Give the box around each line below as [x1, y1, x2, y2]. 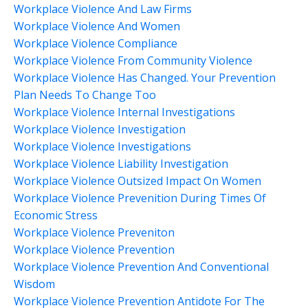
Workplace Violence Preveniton [14, 224, 175, 240]
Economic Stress [14, 207, 98, 223]
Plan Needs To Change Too [14, 87, 156, 102]
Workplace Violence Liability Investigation [14, 155, 228, 171]
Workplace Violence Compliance [14, 35, 177, 51]
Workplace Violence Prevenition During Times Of [14, 190, 266, 206]
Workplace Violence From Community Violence [14, 52, 252, 68]
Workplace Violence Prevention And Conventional [14, 258, 269, 274]
